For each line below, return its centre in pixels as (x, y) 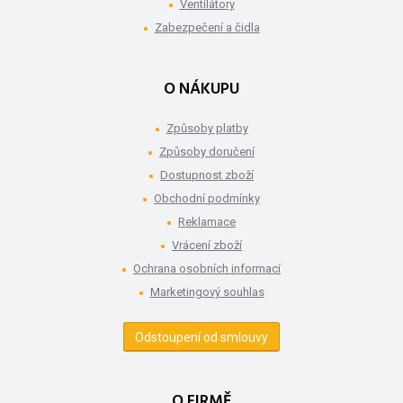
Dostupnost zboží (207, 175)
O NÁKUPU (201, 89)
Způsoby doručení (207, 151)
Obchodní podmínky (207, 198)
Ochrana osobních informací (207, 268)
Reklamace (207, 221)
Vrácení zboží (207, 245)
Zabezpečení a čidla (207, 27)
